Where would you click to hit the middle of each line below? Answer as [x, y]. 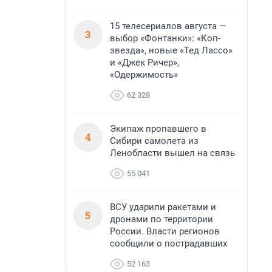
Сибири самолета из [154, 141]
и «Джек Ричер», [144, 63]
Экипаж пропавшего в [158, 129]
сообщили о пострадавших [168, 243]
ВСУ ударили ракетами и [163, 207]
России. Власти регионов [165, 231]
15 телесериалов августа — [168, 26]
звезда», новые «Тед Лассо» [171, 50]
